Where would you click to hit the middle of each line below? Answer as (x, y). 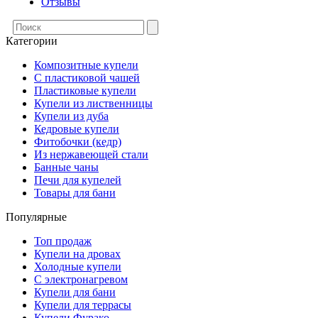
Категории (32, 41)
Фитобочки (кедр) (78, 142)
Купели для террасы (83, 305)
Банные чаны (66, 167)
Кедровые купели (77, 129)
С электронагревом (81, 279)
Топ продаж (63, 241)
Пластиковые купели (85, 91)
